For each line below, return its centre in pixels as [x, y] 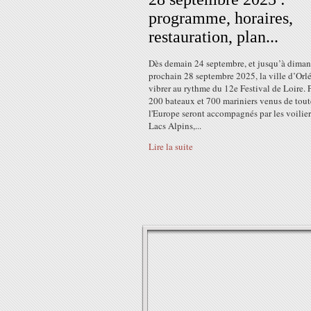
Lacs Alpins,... [175, 126]
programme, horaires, [221, 18]
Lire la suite [171, 146]
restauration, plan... [213, 37]
